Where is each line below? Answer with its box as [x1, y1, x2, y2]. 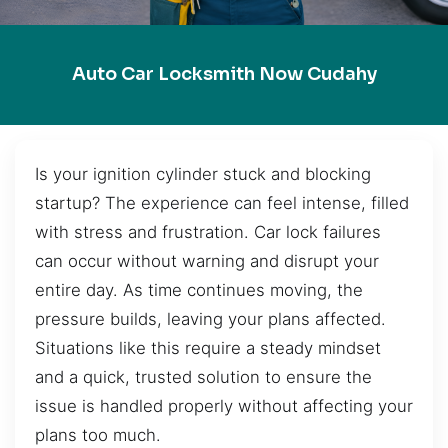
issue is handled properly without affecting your [35, 395, 413, 416]
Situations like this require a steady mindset [35, 337, 381, 358]
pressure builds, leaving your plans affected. [35, 308, 386, 329]
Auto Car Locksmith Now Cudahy [71, 63, 377, 86]
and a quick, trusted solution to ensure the [35, 366, 372, 387]
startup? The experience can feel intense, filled [35, 192, 409, 213]
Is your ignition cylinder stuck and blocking [35, 163, 371, 184]
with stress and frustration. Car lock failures [35, 221, 381, 242]
